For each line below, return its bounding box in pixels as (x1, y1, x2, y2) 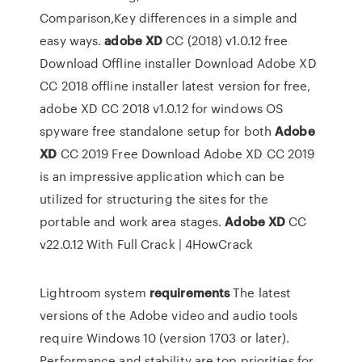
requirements (149, 284, 230, 301)
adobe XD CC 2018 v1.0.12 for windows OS (40, 99, 284, 117)
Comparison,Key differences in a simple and (40, 9, 298, 27)
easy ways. (40, 32, 105, 49)
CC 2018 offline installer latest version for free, (40, 77, 311, 95)
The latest (229, 284, 292, 301)
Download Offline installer (40, 54, 192, 72)
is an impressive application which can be (40, 167, 285, 185)
